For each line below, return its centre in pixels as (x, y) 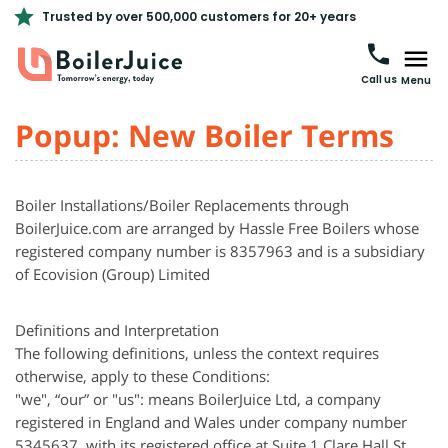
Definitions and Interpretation (117, 330)
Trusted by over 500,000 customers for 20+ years (199, 16)
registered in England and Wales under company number (211, 422)
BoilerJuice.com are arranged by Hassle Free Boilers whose (217, 228)
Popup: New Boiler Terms (204, 135)
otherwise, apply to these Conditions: (142, 376)
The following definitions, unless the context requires (197, 353)
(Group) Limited (154, 274)
